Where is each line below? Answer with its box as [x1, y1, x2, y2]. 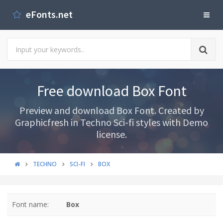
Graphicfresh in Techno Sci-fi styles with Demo [15, 116, 208, 128]
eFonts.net [24, 8, 73, 20]
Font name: [12, 200, 49, 209]
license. [96, 128, 127, 140]
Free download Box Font [36, 81, 187, 100]
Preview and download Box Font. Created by [19, 104, 204, 116]
